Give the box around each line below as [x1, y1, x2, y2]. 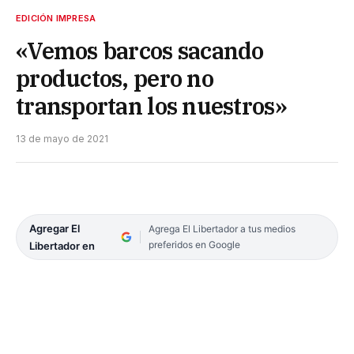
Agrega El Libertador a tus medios [148, 222, 296, 235]
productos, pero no [16, 62, 213, 93]
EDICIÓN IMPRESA [16, 12, 96, 24]
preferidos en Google [148, 238, 240, 250]
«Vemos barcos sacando [16, 35, 264, 66]
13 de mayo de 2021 [16, 132, 108, 145]
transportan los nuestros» [16, 90, 287, 121]
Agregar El [29, 221, 80, 235]
